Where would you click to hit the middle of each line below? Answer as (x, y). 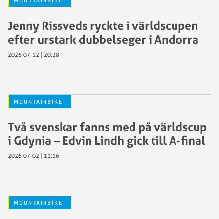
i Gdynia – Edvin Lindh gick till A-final (107, 140)
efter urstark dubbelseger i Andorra (103, 39)
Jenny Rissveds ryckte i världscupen (103, 25)
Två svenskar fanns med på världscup (107, 126)
